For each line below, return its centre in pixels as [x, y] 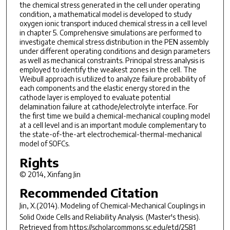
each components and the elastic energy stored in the [104, 88]
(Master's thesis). [172, 217]
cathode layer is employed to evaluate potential [95, 98]
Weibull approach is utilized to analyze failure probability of [112, 79]
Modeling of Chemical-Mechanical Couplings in [133, 206]
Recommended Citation [89, 193]
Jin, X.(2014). [40, 206]
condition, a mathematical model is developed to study [105, 14]
